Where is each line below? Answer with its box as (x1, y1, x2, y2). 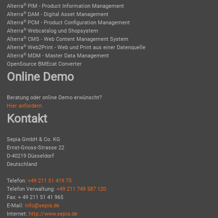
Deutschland (7, 161, 37, 168)
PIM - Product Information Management (26, 3, 124, 10)
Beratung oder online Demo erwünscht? (7, 94, 102, 101)
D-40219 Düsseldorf (7, 153, 54, 160)
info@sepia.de (25, 202, 59, 209)
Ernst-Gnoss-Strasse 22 (7, 145, 64, 151)
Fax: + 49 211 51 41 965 (7, 194, 63, 201)
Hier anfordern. (7, 103, 43, 109)
